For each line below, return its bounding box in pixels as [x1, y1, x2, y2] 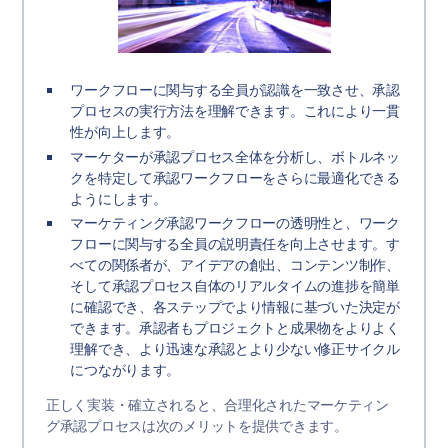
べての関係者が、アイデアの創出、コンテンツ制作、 [70, 256, 400, 275]
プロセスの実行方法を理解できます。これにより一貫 [70, 102, 400, 121]
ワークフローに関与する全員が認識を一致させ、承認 [70, 81, 400, 100]
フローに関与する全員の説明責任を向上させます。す [70, 235, 400, 254]
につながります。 [70, 361, 181, 380]
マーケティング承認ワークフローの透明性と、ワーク [70, 214, 400, 233]
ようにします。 [70, 189, 167, 208]
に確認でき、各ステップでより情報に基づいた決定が [70, 298, 400, 317]
